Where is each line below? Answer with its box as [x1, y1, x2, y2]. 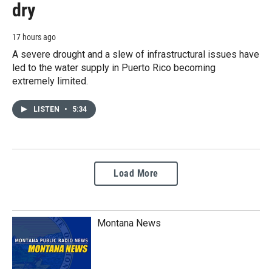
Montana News [97, 217, 161, 229]
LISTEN [33, 104, 61, 114]
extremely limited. [12, 75, 88, 87]
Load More [114, 167, 158, 179]
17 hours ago [12, 32, 56, 42]
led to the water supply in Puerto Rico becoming [12, 61, 216, 73]
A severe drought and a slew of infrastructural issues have [12, 48, 259, 60]
